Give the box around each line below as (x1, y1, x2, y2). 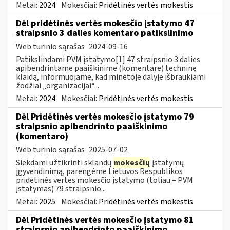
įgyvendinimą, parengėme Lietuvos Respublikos (16, 165, 183, 177)
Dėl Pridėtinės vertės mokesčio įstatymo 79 (16, 110, 194, 123)
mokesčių (113, 157, 150, 168)
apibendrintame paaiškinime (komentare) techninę (16, 62, 197, 74)
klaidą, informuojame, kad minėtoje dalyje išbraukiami (16, 71, 206, 83)
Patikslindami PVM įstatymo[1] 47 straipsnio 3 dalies (16, 53, 200, 65)
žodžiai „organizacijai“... (16, 80, 99, 91)
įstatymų (150, 157, 184, 168)
